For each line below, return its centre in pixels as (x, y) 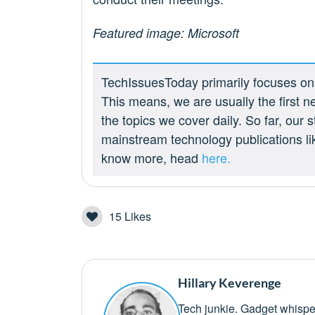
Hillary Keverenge (230, 283)
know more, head (151, 157)
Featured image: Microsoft (166, 33)
